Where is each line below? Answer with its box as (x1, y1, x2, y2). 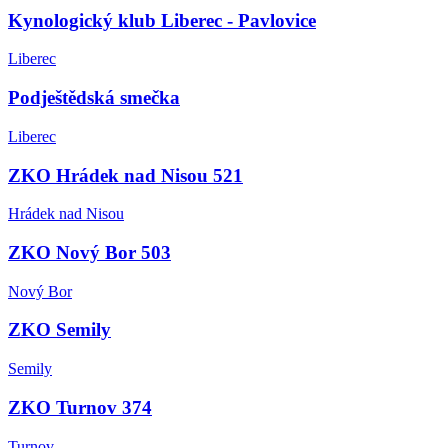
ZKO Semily (8, 319, 111, 341)
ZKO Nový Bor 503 (8, 242, 171, 263)
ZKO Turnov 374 (8, 396, 152, 418)
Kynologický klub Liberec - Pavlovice (8, 9, 316, 31)
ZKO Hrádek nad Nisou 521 (8, 164, 243, 186)
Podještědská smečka (8, 87, 180, 109)
